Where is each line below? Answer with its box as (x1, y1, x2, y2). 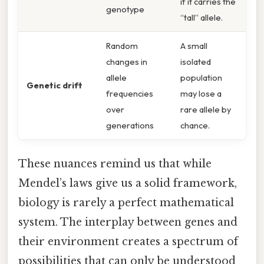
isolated (180, 55, 211, 67)
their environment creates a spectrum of (18, 235, 238, 249)
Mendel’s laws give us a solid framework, (18, 177, 237, 190)
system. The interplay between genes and (18, 216, 237, 229)
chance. (180, 119, 210, 131)
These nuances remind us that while (18, 157, 212, 171)
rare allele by (180, 103, 231, 115)
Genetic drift (27, 79, 82, 91)
